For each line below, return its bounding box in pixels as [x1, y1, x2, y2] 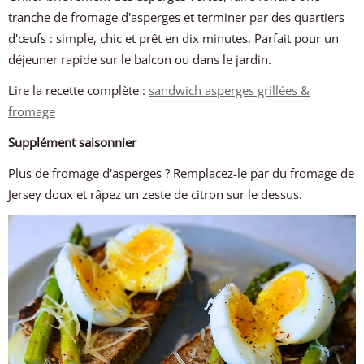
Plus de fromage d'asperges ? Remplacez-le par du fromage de [8, 165, 355, 181]
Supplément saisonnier [8, 134, 137, 150]
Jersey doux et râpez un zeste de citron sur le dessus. [8, 186, 303, 202]
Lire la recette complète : [8, 82, 149, 98]
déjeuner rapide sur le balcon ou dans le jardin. [8, 51, 272, 67]
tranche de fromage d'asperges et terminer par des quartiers [8, 9, 345, 25]
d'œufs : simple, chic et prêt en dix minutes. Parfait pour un [8, 30, 340, 46]
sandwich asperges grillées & [149, 82, 310, 98]
